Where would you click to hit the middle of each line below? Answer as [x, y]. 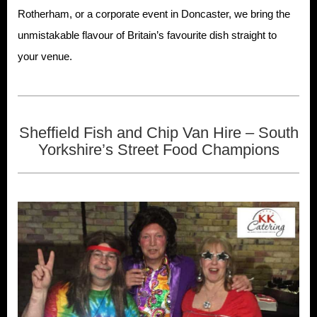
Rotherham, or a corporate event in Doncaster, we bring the [154, 13]
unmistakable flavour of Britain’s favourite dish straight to [147, 35]
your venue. [45, 56]
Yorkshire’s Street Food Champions [158, 149]
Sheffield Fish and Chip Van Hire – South [158, 132]
